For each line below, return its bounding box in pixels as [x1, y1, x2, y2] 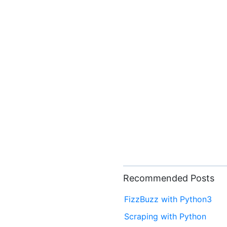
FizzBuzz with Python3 [124, 194, 212, 204]
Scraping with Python [124, 211, 207, 221]
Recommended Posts [123, 173, 215, 183]
